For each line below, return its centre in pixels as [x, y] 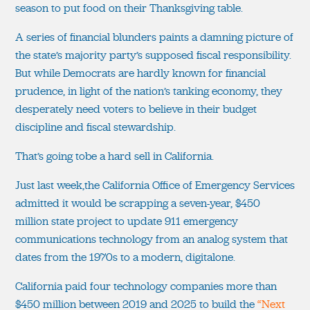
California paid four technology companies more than [146, 286]
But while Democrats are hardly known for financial [140, 73]
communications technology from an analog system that [152, 239]
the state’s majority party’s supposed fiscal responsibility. [153, 55]
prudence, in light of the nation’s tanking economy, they [149, 91]
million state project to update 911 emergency [127, 221]
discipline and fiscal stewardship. [95, 127]
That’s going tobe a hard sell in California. [115, 156]
